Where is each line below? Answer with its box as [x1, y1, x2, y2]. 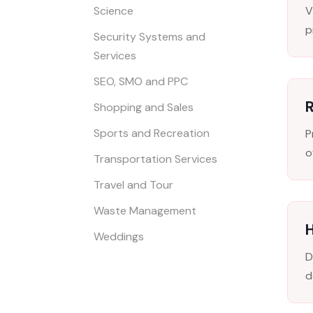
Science [94, 3, 134, 19]
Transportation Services [94, 152, 218, 167]
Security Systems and [94, 29, 206, 45]
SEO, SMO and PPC [94, 74, 189, 89]
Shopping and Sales [94, 100, 194, 115]
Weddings [94, 229, 145, 245]
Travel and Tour [94, 177, 174, 193]
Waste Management [94, 203, 197, 219]
